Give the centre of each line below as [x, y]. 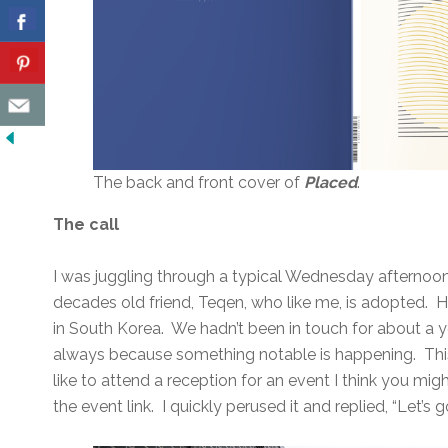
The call [86, 225]
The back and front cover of [199, 183]
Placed [331, 183]
